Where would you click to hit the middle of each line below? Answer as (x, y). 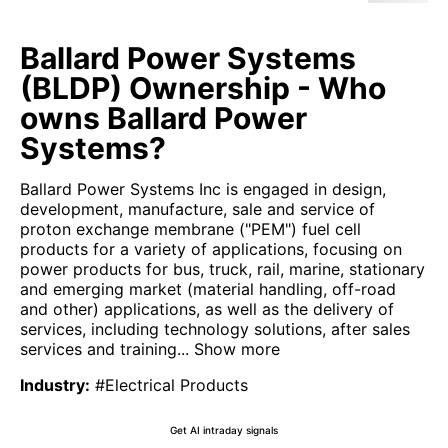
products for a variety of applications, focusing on (211, 249)
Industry (52, 385)
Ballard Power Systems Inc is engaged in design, (203, 189)
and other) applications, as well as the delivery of (207, 309)
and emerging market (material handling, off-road (208, 289)
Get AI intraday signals (224, 429)
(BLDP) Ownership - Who (203, 88)
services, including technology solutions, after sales (215, 329)
